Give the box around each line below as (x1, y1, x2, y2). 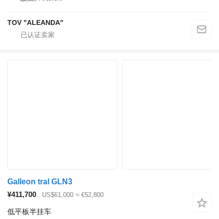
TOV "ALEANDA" (7, 19, 64, 26)
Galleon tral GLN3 (7, 177, 72, 186)
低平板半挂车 (7, 207, 51, 216)
